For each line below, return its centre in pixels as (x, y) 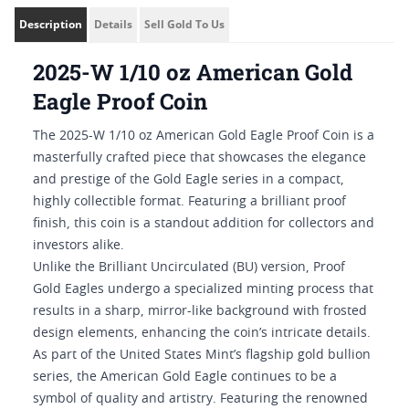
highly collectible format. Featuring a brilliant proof (189, 202)
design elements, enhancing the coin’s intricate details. (202, 333)
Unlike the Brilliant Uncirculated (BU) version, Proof (189, 267)
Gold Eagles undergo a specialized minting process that (203, 289)
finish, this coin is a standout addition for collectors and (204, 224)
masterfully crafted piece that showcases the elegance (199, 158)
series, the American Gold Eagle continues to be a (185, 377)
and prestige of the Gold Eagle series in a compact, (189, 180)
